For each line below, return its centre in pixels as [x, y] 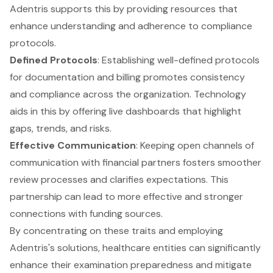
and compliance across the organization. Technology [128, 94]
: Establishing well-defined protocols [179, 60]
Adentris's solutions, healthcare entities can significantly [135, 248]
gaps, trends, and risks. [61, 129]
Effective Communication [73, 146]
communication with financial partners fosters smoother [136, 163]
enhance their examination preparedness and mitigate [131, 265]
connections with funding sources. [86, 214]
